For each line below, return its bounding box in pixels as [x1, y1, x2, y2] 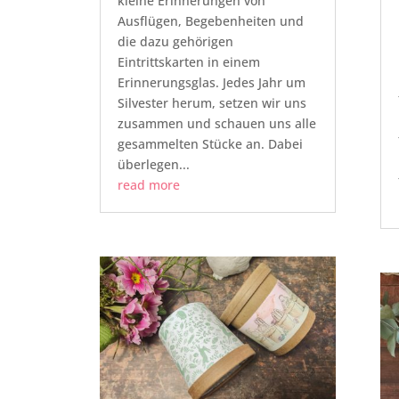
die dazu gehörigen [117, 33, 233, 51]
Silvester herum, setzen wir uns [117, 94, 306, 112]
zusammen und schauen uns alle [117, 115, 316, 133]
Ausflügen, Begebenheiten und [117, 12, 304, 30]
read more [117, 176, 180, 194]
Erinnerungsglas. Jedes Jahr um [117, 74, 305, 92]
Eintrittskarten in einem [117, 53, 260, 71]
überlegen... [117, 156, 190, 174]
